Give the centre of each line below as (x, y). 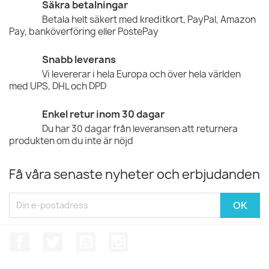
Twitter (79, 238)
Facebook (52, 238)
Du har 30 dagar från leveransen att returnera (140, 128)
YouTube (115, 238)
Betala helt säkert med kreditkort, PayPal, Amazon (149, 19)
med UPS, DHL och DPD (58, 86)
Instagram (152, 238)
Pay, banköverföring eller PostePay (84, 31)
